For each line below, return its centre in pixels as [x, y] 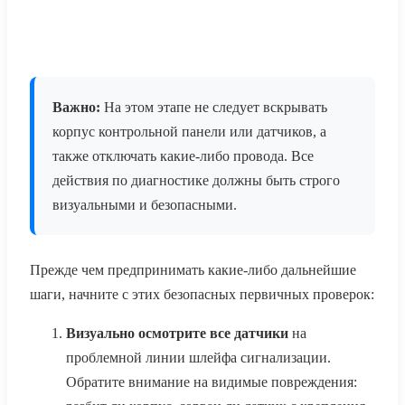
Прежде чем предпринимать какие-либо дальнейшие [193, 270]
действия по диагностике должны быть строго [196, 181]
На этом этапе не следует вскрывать [214, 108]
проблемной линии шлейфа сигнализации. [198, 358]
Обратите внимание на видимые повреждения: [212, 382]
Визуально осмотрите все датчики [177, 334]
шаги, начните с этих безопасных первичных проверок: [202, 295]
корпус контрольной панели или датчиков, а [189, 132]
